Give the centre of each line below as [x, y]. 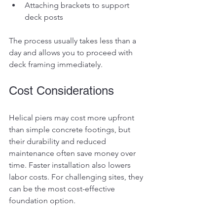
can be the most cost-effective [63, 188]
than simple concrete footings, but [71, 129]
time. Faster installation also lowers [71, 165]
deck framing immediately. [56, 64]
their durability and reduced [58, 141]
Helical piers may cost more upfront [73, 117]
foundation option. [42, 200]
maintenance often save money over [73, 153]
